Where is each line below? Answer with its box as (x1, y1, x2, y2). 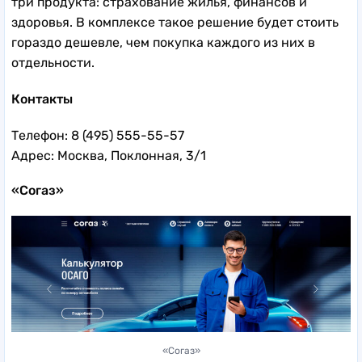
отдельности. (11, 55, 98, 71)
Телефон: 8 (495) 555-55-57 (11, 128, 184, 144)
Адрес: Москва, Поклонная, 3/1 (11, 148, 206, 164)
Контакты (11, 91, 73, 107)
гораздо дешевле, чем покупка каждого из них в (11, 35, 315, 51)
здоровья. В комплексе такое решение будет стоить (11, 15, 339, 31)
